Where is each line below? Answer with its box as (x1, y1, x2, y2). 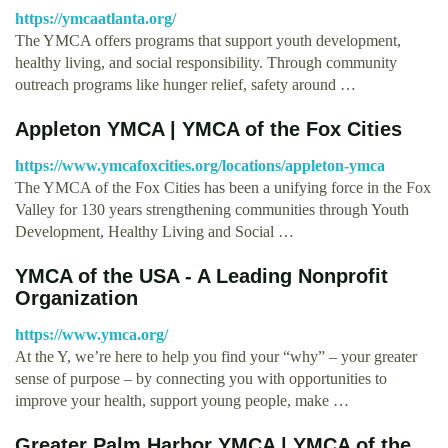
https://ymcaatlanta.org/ (15, 9, 176, 27)
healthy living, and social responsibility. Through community (15, 53, 397, 71)
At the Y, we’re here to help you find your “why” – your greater (15, 347, 417, 365)
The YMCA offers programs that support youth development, (15, 31, 401, 49)
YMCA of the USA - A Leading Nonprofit (15, 264, 388, 287)
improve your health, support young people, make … (15, 391, 349, 409)
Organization (15, 286, 138, 309)
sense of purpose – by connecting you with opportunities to (15, 369, 387, 387)
